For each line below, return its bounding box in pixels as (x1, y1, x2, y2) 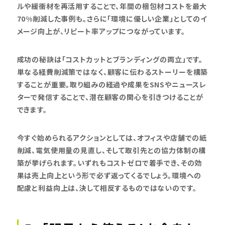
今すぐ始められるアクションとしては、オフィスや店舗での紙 (17, 132, 207, 143)
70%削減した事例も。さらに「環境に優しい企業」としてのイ (17, 13, 207, 24)
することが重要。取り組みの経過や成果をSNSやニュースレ (17, 79, 207, 89)
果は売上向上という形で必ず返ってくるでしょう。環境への (17, 170, 202, 180)
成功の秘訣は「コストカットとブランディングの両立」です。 (17, 54, 203, 64)
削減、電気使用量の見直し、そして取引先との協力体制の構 (17, 145, 206, 155)
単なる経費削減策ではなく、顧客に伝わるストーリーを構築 (17, 66, 208, 77)
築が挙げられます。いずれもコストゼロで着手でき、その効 (17, 157, 202, 168)
